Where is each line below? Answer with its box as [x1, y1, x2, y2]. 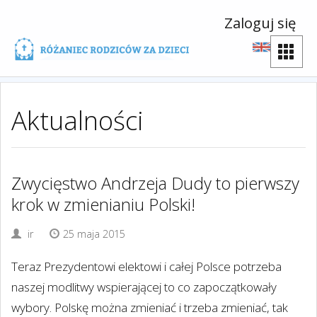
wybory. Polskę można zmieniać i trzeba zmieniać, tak [11, 299, 288, 316]
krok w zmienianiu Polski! [11, 193, 195, 216]
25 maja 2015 [63, 227, 125, 241]
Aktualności [11, 103, 144, 138]
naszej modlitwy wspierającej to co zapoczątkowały [11, 279, 277, 295]
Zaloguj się [224, 13, 296, 33]
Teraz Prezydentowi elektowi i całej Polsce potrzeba [11, 258, 282, 275]
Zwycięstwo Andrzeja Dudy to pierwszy [11, 172, 299, 195]
